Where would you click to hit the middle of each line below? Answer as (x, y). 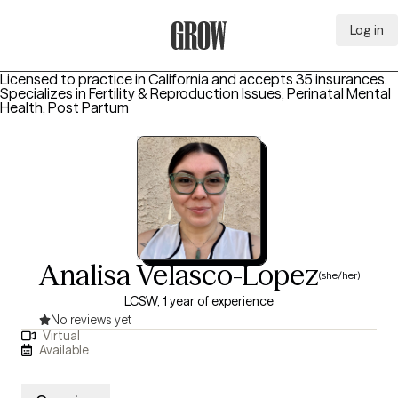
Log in (367, 30)
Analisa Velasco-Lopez (179, 275)
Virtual (61, 336)
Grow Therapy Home (236, 60)
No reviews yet (92, 320)
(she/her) (339, 275)
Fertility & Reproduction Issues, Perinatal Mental (240, 93)
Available (64, 350)
